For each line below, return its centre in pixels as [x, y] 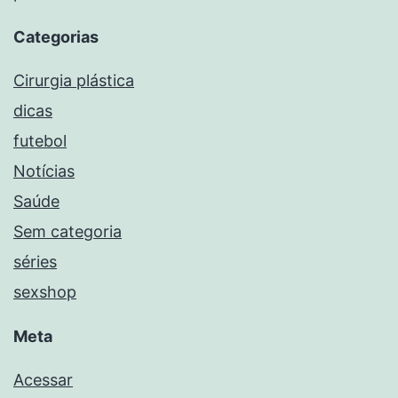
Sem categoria [68, 232]
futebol [40, 141]
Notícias [44, 171]
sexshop [45, 292]
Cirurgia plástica [74, 81]
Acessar [43, 380]
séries [35, 262]
